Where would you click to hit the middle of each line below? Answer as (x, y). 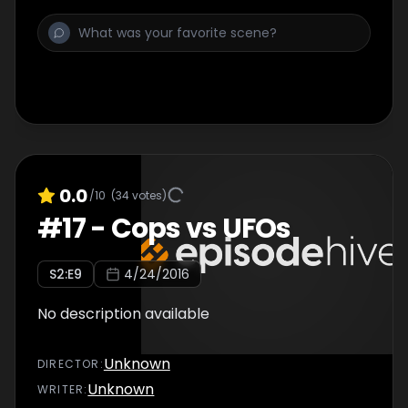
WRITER (61, 389)
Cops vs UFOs (201, 229)
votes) (148, 195)
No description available (123, 314)
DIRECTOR (69, 364)
